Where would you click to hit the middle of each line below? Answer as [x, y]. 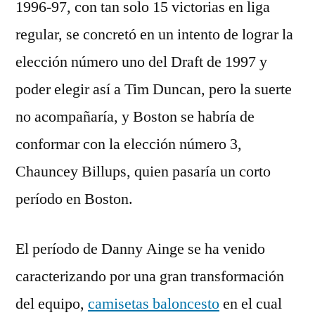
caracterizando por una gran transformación [150, 276]
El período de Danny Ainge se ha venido [140, 249]
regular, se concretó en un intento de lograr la [154, 34]
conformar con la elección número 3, [129, 144]
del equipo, [52, 304]
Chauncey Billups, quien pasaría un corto [143, 172]
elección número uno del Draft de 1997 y [141, 62]
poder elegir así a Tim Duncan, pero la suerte [154, 89]
